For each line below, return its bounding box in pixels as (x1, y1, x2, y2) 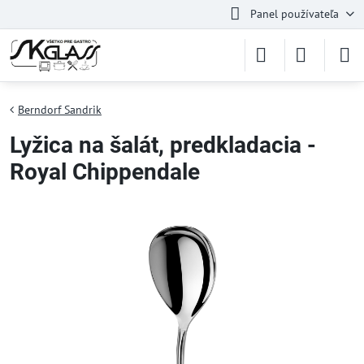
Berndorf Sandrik (18, 102, 102, 117)
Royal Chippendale (10, 158, 200, 185)
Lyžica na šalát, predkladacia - (10, 132, 316, 158)
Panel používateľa (249, 6, 339, 21)
